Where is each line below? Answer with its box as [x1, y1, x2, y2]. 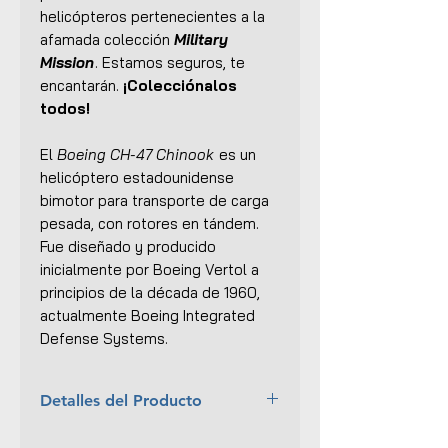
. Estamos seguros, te [95, 52, 245, 72]
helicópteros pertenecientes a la [40, 6, 265, 26]
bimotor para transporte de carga [40, 190, 269, 210]
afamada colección [40, 29, 174, 49]
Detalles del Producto [40, 390, 202, 410]
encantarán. [40, 75, 123, 95]
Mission [40, 52, 94, 72]
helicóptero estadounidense [40, 167, 234, 187]
